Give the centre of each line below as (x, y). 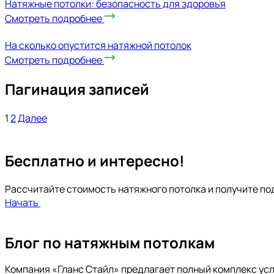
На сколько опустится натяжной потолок (98, 45)
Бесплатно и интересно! (95, 160)
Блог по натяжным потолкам (111, 243)
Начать (22, 203)
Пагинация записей (77, 89)
